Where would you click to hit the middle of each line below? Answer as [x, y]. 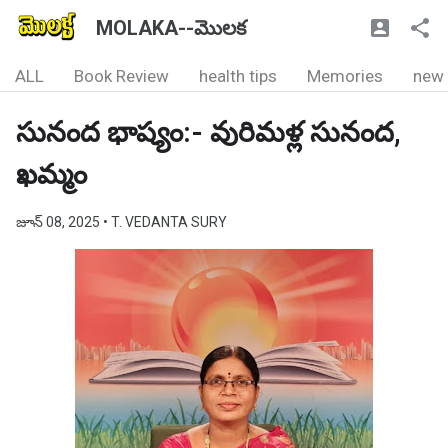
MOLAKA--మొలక [171, 28]
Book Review [121, 76]
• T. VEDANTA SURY [165, 222]
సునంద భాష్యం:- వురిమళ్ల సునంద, [208, 132]
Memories [345, 76]
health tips [238, 76]
